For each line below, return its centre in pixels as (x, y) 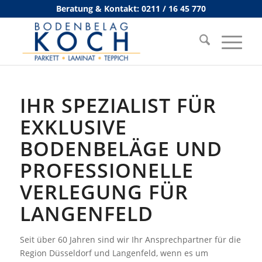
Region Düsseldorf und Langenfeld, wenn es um (114, 253)
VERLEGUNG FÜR (104, 192)
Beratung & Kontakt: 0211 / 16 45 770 (131, 8)
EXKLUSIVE (73, 127)
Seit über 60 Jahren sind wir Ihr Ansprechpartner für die (130, 239)
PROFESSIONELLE (106, 170)
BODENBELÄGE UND (121, 149)
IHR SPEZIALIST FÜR (118, 105)
